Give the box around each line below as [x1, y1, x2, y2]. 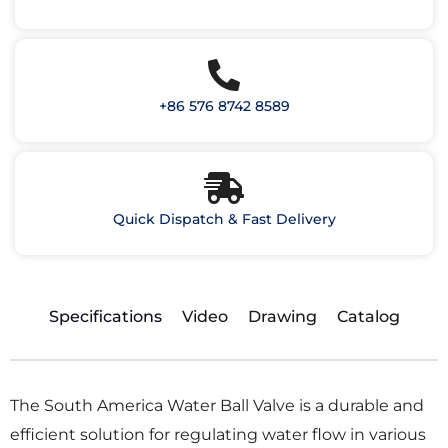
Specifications [48, 307, 162, 327]
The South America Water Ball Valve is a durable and [10, 396, 424, 416]
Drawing [247, 307, 317, 327]
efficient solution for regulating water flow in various [10, 425, 426, 445]
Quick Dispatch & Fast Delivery [112, 210, 336, 229]
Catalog [336, 307, 400, 327]
